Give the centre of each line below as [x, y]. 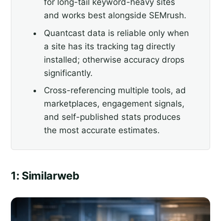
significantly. [68, 73]
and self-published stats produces [112, 117]
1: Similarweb [45, 175]
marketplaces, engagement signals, [114, 104]
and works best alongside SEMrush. [115, 16]
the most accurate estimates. [102, 130]
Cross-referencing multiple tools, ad [115, 91]
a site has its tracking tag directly [109, 46]
